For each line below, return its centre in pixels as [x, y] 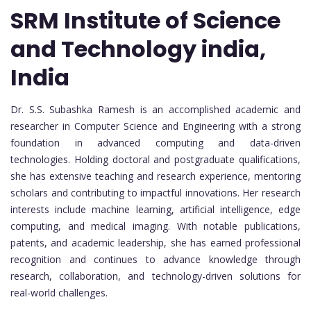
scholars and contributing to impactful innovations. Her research [155, 192]
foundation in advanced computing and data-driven [155, 142]
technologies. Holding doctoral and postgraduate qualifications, [155, 159]
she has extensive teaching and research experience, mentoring [155, 176]
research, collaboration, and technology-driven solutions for [155, 276]
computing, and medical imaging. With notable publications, [155, 226]
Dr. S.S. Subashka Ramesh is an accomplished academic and [155, 109]
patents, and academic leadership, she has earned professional [155, 242]
